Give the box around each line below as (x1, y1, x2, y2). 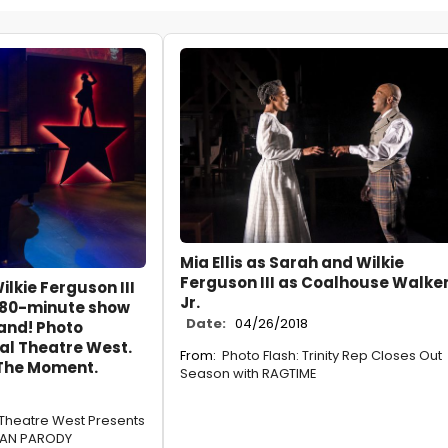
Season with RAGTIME (180, 364, 317, 384)
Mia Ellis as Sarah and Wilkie (180, 252, 404, 274)
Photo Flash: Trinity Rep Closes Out (222, 346, 442, 366)
